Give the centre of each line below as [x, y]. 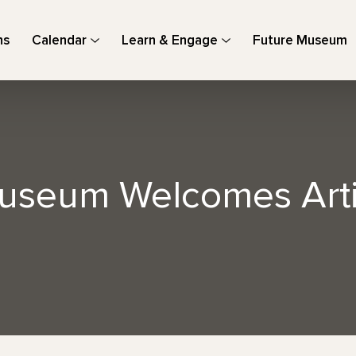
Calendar [59, 40]
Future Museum [300, 40]
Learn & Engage [170, 40]
